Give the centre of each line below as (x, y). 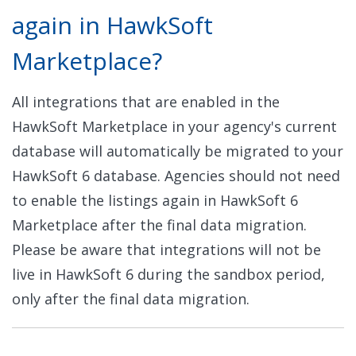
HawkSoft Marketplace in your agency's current (174, 127)
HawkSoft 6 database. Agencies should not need (176, 176)
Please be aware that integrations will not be (166, 250)
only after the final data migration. (131, 299)
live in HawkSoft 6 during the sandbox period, (168, 275)
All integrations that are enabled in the (146, 102)
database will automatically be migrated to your (178, 151)
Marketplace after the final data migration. (159, 225)
